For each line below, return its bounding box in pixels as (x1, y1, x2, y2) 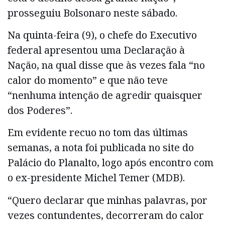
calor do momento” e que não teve (8, 73, 168, 87)
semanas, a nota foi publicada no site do (8, 141, 194, 155)
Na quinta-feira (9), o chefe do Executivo (8, 28, 197, 42)
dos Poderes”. (8, 103, 72, 118)
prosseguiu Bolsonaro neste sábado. (8, 6, 177, 20)
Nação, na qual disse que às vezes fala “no (8, 58, 205, 72)
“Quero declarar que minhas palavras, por (8, 193, 207, 207)
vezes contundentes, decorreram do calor (8, 208, 204, 222)
